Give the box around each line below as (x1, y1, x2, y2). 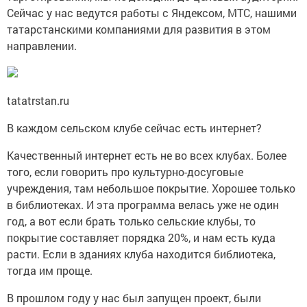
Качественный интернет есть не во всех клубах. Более (7, 147, 286, 162)
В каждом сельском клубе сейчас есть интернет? (7, 120, 265, 135)
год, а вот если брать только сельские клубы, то (7, 213, 256, 228)
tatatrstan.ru (7, 93, 69, 108)
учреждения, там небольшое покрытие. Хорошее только (7, 180, 295, 195)
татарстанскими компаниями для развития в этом (7, 21, 271, 36)
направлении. (7, 38, 79, 53)
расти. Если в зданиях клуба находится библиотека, (7, 246, 275, 261)
